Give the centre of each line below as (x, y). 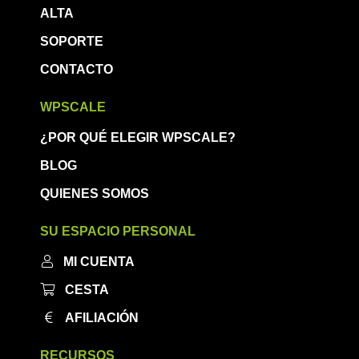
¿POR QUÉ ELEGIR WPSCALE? (138, 137)
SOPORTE (72, 41)
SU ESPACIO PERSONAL (118, 231)
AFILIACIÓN (102, 317)
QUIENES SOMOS (95, 193)
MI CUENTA (99, 261)
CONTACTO (77, 69)
